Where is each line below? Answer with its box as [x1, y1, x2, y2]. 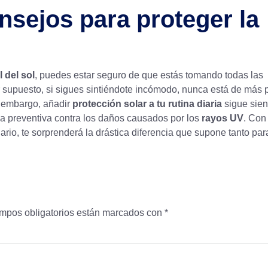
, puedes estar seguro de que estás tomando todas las [35, 70, 263, 81]
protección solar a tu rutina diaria [72, 99, 222, 109]
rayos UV [202, 113, 243, 124]
